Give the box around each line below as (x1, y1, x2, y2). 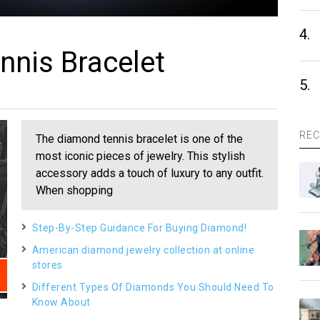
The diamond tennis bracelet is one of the (35, 131, 243, 146)
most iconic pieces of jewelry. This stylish (35, 149, 245, 163)
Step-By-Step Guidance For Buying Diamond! (31, 221, 247, 234)
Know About (31, 296, 91, 308)
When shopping (35, 183, 113, 197)
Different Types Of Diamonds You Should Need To (31, 281, 274, 293)
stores (31, 259, 63, 271)
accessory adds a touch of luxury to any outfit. (35, 166, 264, 180)
